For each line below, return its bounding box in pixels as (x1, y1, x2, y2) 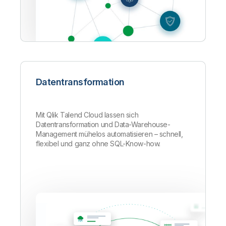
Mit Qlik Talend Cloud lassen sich (36, 110, 139, 120)
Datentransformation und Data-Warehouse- (36, 120, 171, 129)
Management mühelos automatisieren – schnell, (36, 130, 183, 139)
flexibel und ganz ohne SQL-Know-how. (36, 139, 160, 148)
